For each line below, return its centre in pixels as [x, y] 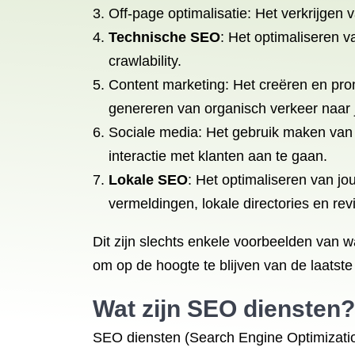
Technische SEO [164, 37]
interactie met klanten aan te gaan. [218, 156]
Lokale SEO [148, 180]
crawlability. [145, 61]
